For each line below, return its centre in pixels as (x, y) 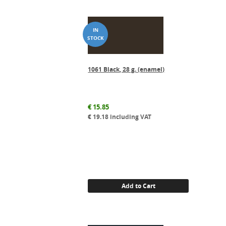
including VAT (130, 117)
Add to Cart (138, 186)
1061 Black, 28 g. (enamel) (126, 69)
